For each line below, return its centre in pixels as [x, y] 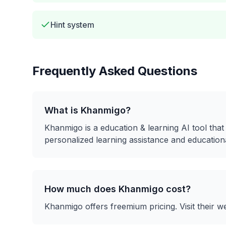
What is [63, 110]
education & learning [139, 128]
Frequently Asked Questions [115, 71]
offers [97, 206]
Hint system [72, 25]
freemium [129, 206]
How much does [81, 189]
